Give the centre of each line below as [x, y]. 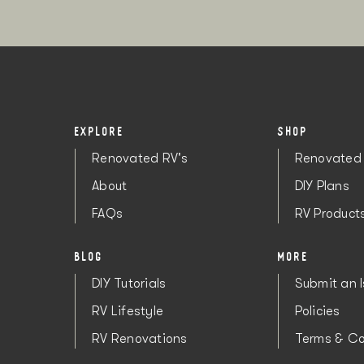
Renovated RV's [140, 159]
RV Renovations [140, 339]
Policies [317, 312]
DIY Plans [322, 186]
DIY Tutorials [129, 284]
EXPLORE [100, 132]
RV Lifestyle [128, 312]
